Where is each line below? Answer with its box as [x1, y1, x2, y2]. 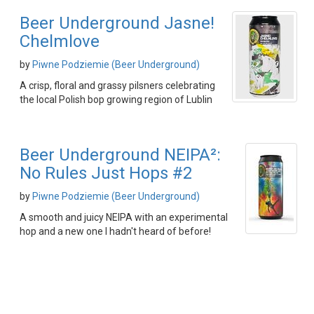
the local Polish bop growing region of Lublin [20, 94, 212, 105]
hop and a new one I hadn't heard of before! [20, 226, 211, 237]
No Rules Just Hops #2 [20, 163, 192, 183]
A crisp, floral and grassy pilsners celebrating [20, 80, 215, 91]
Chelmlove [20, 32, 100, 51]
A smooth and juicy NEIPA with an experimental [20, 212, 228, 223]
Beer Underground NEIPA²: [20, 145, 221, 165]
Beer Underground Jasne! [20, 13, 214, 33]
